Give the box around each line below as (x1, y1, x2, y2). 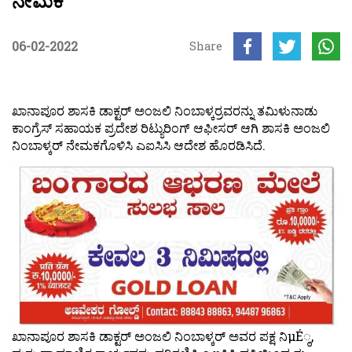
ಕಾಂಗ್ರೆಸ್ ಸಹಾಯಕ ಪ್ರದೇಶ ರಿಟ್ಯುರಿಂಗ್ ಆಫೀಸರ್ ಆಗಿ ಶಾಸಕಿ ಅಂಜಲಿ (12, 119, 330, 137)
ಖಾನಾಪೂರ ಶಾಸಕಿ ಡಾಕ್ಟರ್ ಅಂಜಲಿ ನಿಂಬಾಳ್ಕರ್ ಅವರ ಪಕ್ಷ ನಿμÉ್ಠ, (12, 327, 313, 344)
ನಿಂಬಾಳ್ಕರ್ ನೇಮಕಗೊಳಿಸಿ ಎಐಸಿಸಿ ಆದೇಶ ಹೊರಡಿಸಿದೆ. (12, 137, 266, 154)
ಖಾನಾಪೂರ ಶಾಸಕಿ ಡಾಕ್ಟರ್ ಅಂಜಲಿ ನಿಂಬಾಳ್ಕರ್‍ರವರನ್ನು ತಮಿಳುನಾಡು (12, 102, 317, 119)
